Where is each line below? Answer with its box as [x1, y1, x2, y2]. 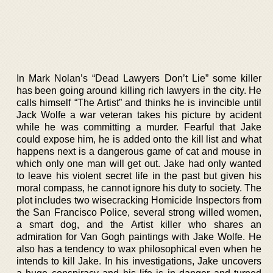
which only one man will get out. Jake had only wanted [16, 158, 261, 169]
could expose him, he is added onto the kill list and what [16, 133, 261, 144]
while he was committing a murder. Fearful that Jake [16, 121, 261, 132]
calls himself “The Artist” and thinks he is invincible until [16, 97, 261, 108]
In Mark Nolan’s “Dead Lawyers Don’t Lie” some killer [16, 73, 261, 83]
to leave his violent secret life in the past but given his [16, 170, 261, 181]
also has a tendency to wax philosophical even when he [16, 243, 261, 254]
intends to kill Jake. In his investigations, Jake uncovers [16, 255, 261, 266]
